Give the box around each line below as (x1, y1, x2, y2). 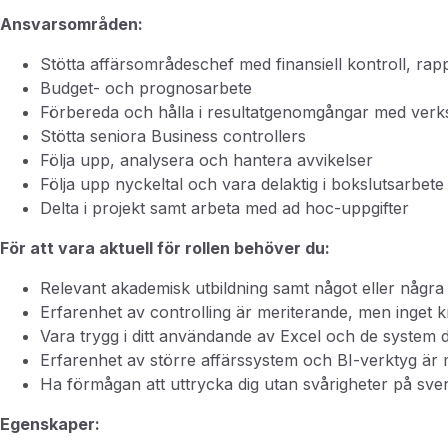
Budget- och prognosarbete (40, 78, 257, 98)
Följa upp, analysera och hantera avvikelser (40, 150, 373, 170)
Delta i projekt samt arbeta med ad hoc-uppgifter (40, 198, 409, 218)
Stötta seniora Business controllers (40, 126, 306, 146)
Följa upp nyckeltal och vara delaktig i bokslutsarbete (40, 174, 444, 194)
